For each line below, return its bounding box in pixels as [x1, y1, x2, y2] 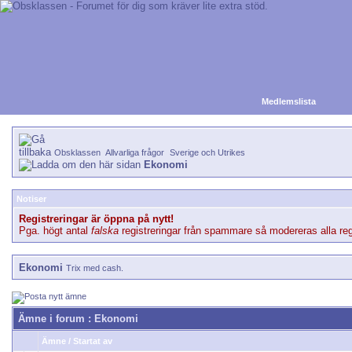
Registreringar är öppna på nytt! [19, 213, 174, 225]
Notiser [16, 194, 46, 203]
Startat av [73, 336, 112, 346]
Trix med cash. [66, 263, 123, 273]
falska [91, 225, 119, 236]
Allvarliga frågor [105, 148, 164, 157]
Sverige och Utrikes [170, 148, 245, 157]
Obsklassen [54, 148, 101, 157]
